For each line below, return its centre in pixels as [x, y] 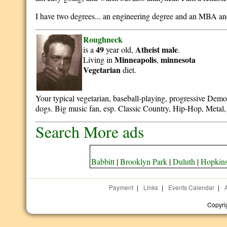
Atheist [148, 49]
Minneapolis [136, 60]
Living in [99, 60]
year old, [120, 49]
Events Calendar [191, 187]
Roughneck [103, 39]
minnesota [178, 60]
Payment [121, 187]
